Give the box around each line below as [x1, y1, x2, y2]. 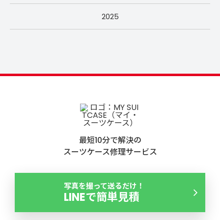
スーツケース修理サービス [63, 146, 157, 158]
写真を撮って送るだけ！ [64, 180, 144, 191]
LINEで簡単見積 [64, 189, 139, 205]
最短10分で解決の [79, 135, 141, 146]
